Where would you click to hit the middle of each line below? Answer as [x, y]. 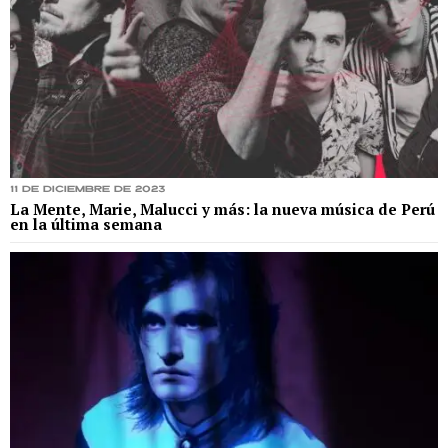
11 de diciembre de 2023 [87, 190]
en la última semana [86, 224]
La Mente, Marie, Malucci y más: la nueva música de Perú [222, 209]
